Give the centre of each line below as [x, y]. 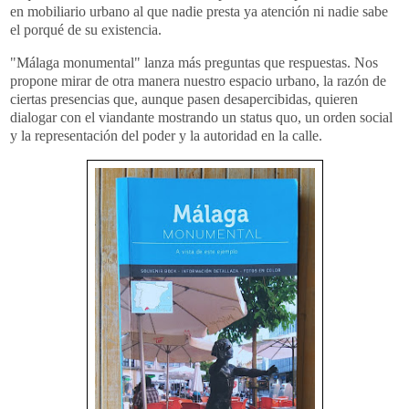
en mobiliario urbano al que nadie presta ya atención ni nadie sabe [199, 12]
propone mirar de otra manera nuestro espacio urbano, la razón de [198, 81]
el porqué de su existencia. [88, 30]
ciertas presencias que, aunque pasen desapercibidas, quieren [184, 100]
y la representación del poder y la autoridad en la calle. [168, 136]
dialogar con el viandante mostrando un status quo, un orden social [201, 118]
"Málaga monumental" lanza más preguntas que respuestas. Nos [194, 63]
